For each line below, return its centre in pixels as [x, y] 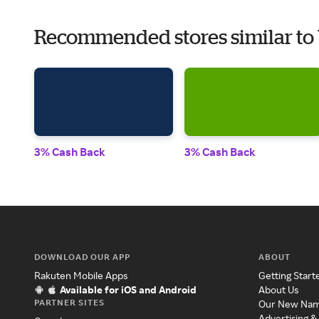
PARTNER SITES [69, 303]
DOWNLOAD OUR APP [82, 257]
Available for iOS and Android [128, 290]
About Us [279, 290]
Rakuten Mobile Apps [81, 276]
